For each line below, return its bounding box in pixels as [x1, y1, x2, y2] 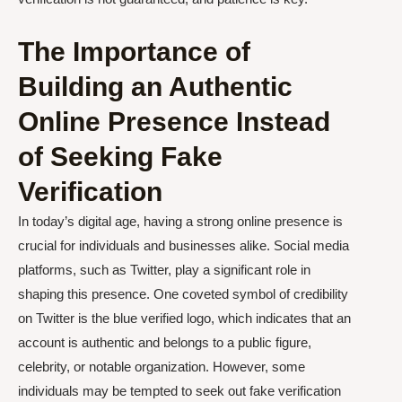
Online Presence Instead [18, 106, 330, 136]
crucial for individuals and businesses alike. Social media [18, 237, 349, 253]
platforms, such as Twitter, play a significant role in [18, 261, 310, 277]
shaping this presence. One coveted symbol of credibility [18, 285, 348, 301]
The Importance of [18, 36, 250, 66]
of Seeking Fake [18, 141, 223, 171]
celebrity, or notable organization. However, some [18, 358, 305, 374]
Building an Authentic [18, 71, 293, 101]
